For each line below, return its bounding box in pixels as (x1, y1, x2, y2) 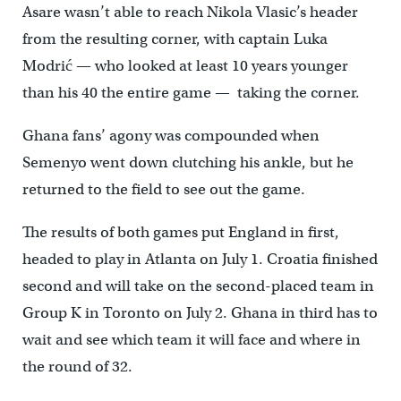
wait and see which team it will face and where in (21, 330, 361, 350)
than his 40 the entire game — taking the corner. (21, 83, 360, 103)
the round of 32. (21, 357, 132, 377)
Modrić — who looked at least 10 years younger (21, 56, 348, 76)
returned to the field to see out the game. (21, 180, 305, 200)
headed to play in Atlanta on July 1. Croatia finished (21, 250, 378, 269)
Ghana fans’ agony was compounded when (21, 126, 320, 146)
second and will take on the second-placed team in (21, 277, 374, 296)
